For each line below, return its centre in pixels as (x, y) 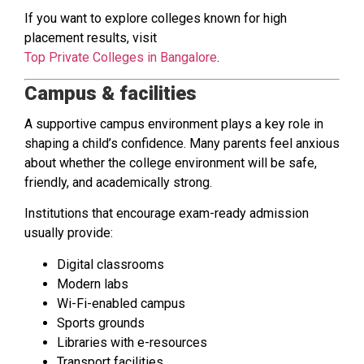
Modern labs (93, 284)
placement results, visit (91, 37)
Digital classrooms (110, 264)
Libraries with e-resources (132, 342)
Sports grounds (101, 323)
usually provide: (69, 233)
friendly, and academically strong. (118, 182)
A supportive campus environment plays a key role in (174, 124)
